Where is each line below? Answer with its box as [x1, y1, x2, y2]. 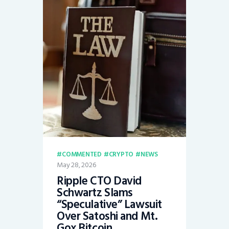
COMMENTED [61, 149, 102, 161]
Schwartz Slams [57, 184, 133, 202]
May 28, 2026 [57, 159, 96, 171]
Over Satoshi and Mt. [57, 207, 158, 226]
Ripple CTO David [57, 172, 142, 191]
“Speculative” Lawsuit [57, 195, 162, 214]
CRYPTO [108, 149, 134, 161]
